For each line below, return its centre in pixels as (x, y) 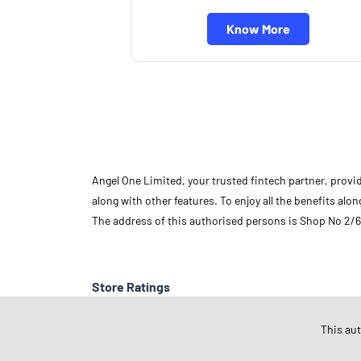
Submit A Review (160, 349)
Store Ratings (131, 286)
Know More (258, 28)
